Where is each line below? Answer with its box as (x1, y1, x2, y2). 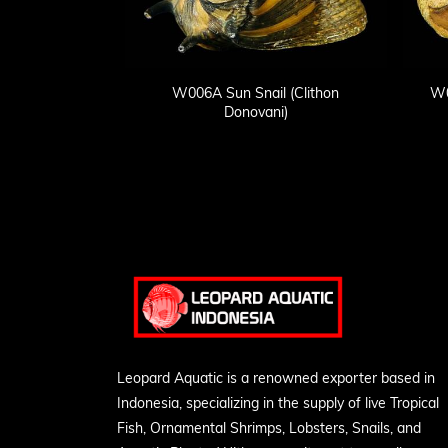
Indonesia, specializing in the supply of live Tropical (117, 394, 439, 413)
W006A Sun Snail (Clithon (172, 84, 340, 103)
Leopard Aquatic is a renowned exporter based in (117, 369, 435, 388)
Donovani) (223, 103, 288, 122)
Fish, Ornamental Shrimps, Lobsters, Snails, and (117, 419, 421, 438)
